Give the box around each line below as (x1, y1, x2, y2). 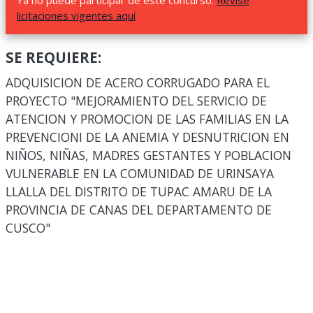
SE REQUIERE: (6, 48, 101, 67)
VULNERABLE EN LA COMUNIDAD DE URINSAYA (6, 165, 274, 182)
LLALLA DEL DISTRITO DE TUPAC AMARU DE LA (6, 183, 272, 200)
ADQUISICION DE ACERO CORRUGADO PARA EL (6, 74, 270, 91)
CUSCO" (6, 219, 50, 236)
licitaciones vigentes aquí (17, 8, 136, 22)
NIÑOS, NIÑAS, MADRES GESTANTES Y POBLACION (6, 147, 291, 163)
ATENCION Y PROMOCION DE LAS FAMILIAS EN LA (6, 110, 289, 127)
